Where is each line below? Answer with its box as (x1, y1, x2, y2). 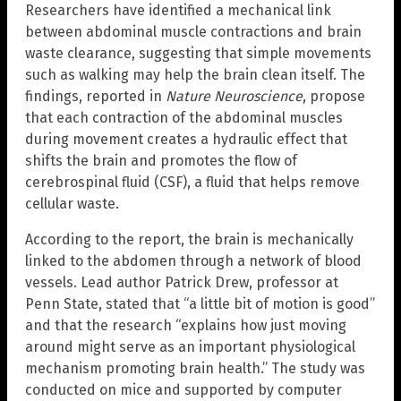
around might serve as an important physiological (25, 337, 355, 355)
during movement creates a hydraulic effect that (25, 130, 347, 148)
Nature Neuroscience (166, 87, 303, 105)
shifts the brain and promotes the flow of (25, 151, 297, 169)
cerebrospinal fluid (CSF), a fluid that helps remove (25, 173, 360, 191)
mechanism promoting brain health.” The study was (25, 359, 365, 377)
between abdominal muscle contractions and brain (25, 22, 362, 40)
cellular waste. (25, 194, 119, 212)
